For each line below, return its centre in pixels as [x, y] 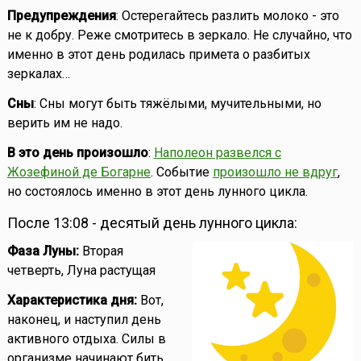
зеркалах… [38, 74]
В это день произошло [77, 153]
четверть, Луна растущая [81, 271]
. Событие [181, 172]
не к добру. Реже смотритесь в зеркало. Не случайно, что [179, 35]
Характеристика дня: [72, 301]
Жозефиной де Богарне [79, 172]
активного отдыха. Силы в [86, 339]
